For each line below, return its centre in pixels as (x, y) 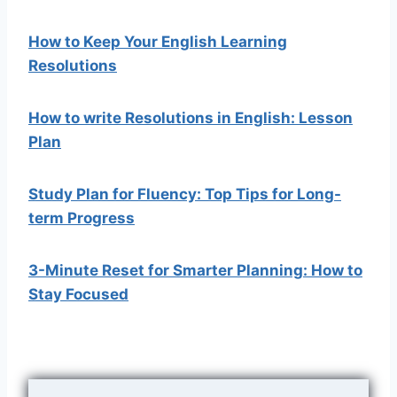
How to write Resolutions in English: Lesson (191, 117)
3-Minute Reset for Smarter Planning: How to (195, 270)
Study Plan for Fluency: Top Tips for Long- (185, 194)
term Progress (82, 218)
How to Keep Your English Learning (158, 41)
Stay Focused (78, 294)
